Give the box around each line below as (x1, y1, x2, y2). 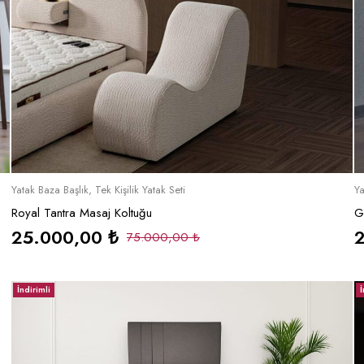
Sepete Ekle (147, 178, 217, 197)
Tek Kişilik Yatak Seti (95, 182, 185, 198)
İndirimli (17, 284, 50, 297)
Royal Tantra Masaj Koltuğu (11, 204, 152, 223)
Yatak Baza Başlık (11, 182, 89, 198)
